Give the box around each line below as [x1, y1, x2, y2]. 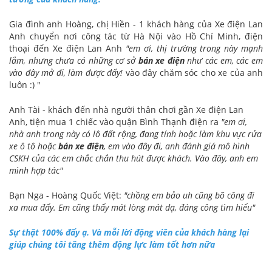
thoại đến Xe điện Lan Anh [9, 42, 126, 55]
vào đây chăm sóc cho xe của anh [123, 67, 263, 79]
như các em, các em [184, 55, 263, 67]
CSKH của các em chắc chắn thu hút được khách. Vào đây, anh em [9, 152, 258, 165]
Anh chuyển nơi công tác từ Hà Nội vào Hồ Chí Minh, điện [9, 30, 263, 42]
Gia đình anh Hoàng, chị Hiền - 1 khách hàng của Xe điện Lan [9, 18, 263, 30]
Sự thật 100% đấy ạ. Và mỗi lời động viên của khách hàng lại [9, 226, 249, 239]
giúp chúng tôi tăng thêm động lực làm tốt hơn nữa [9, 239, 215, 251]
